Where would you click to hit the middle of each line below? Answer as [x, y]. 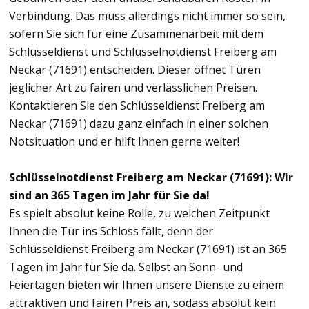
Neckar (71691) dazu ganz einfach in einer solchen [139, 123]
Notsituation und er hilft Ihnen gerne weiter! [124, 141]
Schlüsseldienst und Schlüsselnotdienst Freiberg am [143, 51]
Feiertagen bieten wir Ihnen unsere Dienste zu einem [147, 285]
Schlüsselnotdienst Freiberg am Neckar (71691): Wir [151, 177]
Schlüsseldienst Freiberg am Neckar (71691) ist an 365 [148, 249]
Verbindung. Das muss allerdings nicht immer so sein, [147, 16]
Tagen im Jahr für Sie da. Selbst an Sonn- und [126, 267]
